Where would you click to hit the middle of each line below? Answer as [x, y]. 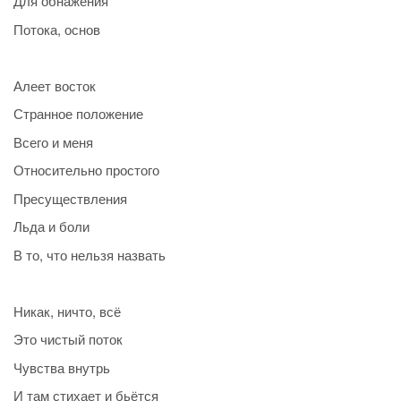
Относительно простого [86, 170]
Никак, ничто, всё [67, 311]
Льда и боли [51, 226]
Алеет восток [55, 85]
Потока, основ [57, 29]
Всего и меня [53, 141]
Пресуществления [70, 198]
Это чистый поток [68, 339]
